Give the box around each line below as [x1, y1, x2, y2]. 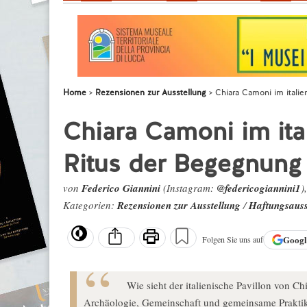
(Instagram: [160, 181, 217, 195]
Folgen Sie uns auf [202, 234, 263, 245]
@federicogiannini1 [217, 181, 301, 195]
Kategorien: [63, 198, 117, 212]
